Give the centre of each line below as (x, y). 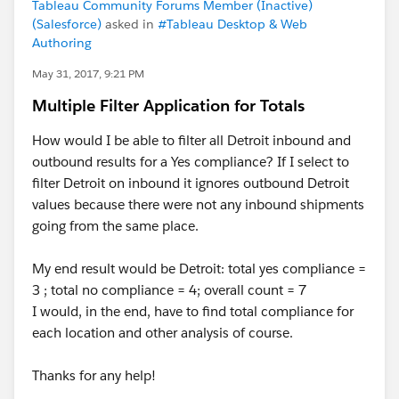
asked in (130, 24)
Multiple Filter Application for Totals (168, 106)
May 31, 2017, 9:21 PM (88, 73)
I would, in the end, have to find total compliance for (193, 311)
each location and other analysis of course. (163, 333)
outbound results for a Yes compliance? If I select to (191, 162)
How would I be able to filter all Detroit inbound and (191, 140)
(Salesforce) (67, 24)
